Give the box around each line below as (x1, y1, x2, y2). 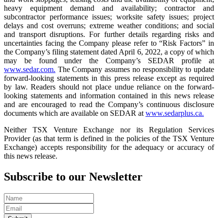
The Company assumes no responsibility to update (55, 65, 214, 74)
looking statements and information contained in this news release (4, 91, 214, 100)
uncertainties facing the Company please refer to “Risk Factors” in (4, 39, 214, 48)
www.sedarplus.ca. (145, 109, 204, 118)
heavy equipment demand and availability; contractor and (4, 4, 214, 13)
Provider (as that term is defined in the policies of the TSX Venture (4, 134, 214, 143)
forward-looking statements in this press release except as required (4, 74, 214, 83)
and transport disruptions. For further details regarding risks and (4, 30, 214, 39)
